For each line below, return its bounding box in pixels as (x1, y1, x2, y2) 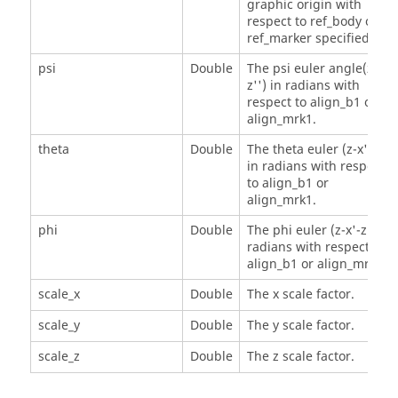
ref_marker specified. (246, 28, 373, 48)
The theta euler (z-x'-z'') (246, 139, 392, 159)
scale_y (37, 315, 80, 335)
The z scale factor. (246, 346, 354, 366)
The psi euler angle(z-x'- (246, 59, 393, 78)
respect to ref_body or (246, 12, 378, 31)
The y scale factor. (246, 315, 354, 335)
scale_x (37, 284, 80, 304)
